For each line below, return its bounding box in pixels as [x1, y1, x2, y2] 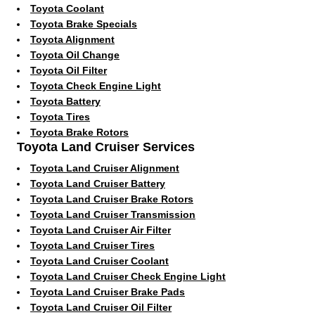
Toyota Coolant [30, 2, 104, 14]
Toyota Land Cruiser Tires [30, 239, 155, 251]
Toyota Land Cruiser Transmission [30, 208, 195, 220]
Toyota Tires [30, 110, 90, 122]
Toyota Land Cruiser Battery [30, 177, 165, 189]
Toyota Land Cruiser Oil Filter [30, 301, 172, 313]
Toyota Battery [30, 95, 101, 107]
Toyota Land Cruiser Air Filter [30, 224, 171, 236]
